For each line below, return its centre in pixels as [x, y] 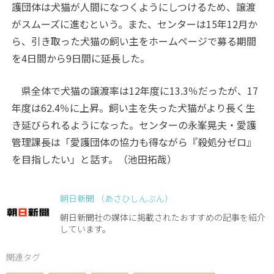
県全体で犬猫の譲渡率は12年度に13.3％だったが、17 [135, 91]
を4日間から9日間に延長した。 [81, 58]
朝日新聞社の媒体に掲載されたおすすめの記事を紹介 [163, 217]
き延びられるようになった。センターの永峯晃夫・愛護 [134, 125]
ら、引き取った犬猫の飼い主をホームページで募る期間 [134, 41]
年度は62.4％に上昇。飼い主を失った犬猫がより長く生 [134, 108]
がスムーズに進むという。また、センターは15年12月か [135, 24]
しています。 [85, 229]
